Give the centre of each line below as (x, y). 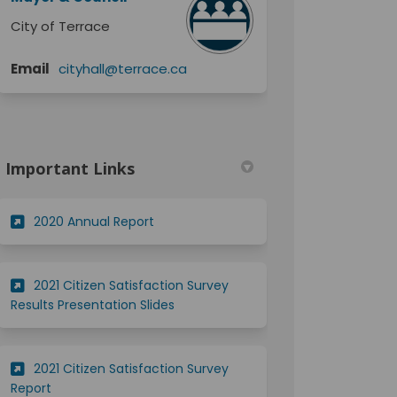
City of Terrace (61, 26)
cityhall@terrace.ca (123, 68)
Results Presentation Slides (93, 304)
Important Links (70, 168)
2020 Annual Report (94, 221)
